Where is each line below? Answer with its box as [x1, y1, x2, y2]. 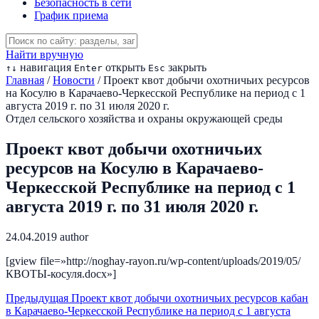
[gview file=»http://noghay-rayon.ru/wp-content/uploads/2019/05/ [6, 254, 300, 267]
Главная [6, 74, 44, 86]
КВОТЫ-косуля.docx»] [6, 267, 116, 280]
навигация [17, 61, 71, 73]
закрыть [165, 61, 206, 73]
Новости [53, 74, 95, 86]
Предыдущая [6, 291, 68, 304]
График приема [34, 9, 108, 21]
